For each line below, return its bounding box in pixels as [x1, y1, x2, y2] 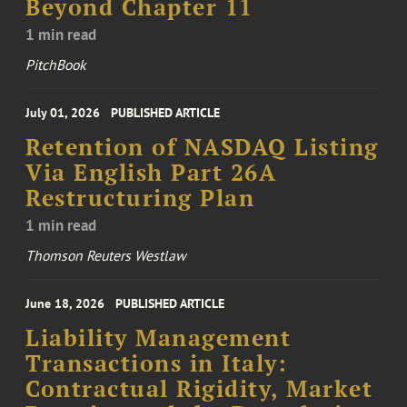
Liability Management [25, 323, 292, 352]
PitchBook [25, 55, 87, 74]
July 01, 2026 [25, 104, 101, 121]
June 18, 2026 [25, 294, 105, 312]
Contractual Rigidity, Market [25, 373, 373, 403]
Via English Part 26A [25, 157, 277, 187]
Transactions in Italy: [25, 348, 288, 378]
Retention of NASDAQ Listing [25, 132, 379, 162]
